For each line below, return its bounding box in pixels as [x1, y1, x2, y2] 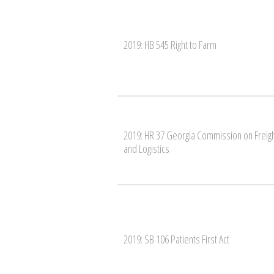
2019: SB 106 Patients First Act [124, 231, 229, 246]
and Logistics [124, 141, 169, 156]
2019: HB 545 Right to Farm [124, 37, 217, 52]
